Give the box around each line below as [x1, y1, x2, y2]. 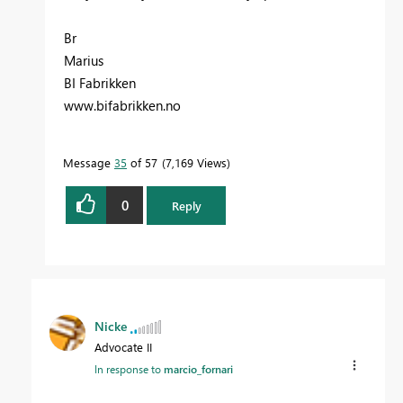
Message [63, 155, 114, 171]
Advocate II [94, 338, 152, 354]
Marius [64, 51, 103, 70]
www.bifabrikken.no [64, 96, 181, 115]
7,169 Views [166, 155, 227, 171]
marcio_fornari [164, 361, 233, 376]
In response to [94, 361, 164, 376]
